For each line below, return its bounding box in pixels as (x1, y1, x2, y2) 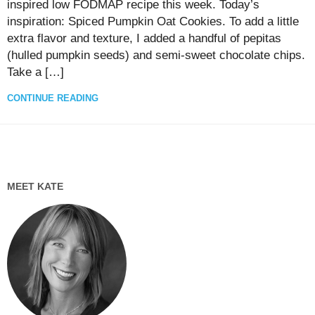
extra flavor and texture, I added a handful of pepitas (7, 32, 281, 46)
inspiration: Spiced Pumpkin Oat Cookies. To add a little (7, 15, 299, 29)
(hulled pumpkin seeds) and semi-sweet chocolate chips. (7, 49, 305, 63)
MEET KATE (7, 181, 63, 193)
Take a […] (7, 65, 64, 79)
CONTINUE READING (7, 93, 98, 104)
